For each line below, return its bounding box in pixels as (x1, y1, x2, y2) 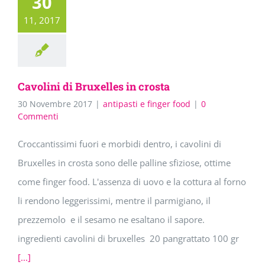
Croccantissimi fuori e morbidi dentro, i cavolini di (18, 138, 221, 150)
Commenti (18, 111, 59, 122)
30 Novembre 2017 (18, 98, 92, 110)
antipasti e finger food (103, 98, 190, 110)
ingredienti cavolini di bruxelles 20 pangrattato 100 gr (18, 232, 239, 245)
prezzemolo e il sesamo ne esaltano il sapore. (18, 214, 205, 226)
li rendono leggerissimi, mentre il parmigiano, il (18, 195, 211, 207)
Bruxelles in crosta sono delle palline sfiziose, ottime (18, 157, 231, 169)
